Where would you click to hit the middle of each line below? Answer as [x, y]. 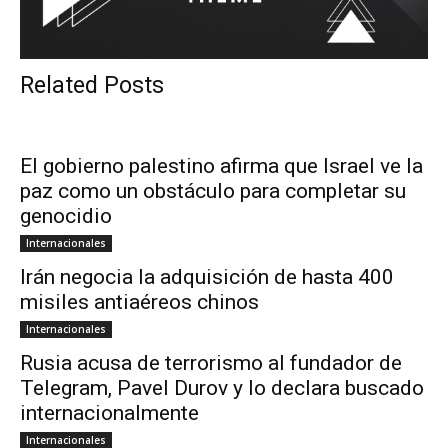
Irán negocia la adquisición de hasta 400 [207, 277]
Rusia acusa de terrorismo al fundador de [211, 363]
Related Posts [92, 86]
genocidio [66, 216]
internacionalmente [109, 413]
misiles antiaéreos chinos [139, 302]
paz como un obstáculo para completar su [213, 191]
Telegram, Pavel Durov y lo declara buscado [222, 388]
